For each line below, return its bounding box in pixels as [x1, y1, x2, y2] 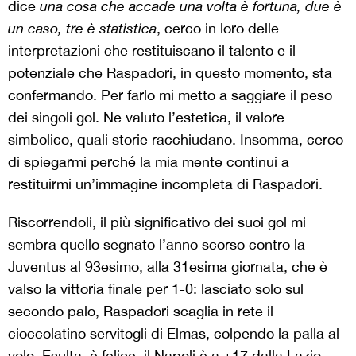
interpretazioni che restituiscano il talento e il [8, 42, 296, 60]
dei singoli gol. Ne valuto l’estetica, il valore [8, 109, 284, 126]
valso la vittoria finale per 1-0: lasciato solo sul [8, 281, 304, 298]
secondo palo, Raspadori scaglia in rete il [8, 303, 273, 320]
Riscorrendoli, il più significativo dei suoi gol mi [8, 214, 306, 231]
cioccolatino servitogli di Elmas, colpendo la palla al [8, 325, 339, 342]
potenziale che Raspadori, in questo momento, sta [8, 64, 332, 82]
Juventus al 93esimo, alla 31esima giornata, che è [8, 258, 327, 276]
